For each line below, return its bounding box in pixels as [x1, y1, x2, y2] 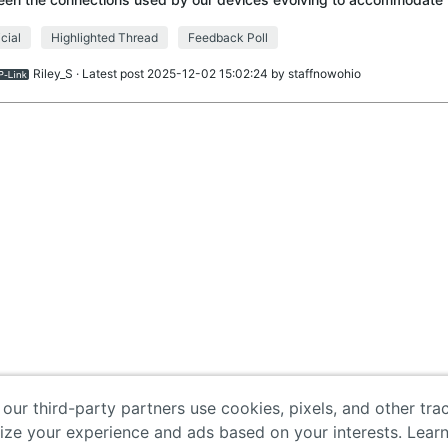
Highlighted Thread [50, 29, 158, 45]
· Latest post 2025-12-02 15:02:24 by [72, 65, 288, 81]
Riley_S [32, 65, 73, 81]
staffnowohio [287, 65, 361, 81]
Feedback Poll [187, 29, 268, 45]
